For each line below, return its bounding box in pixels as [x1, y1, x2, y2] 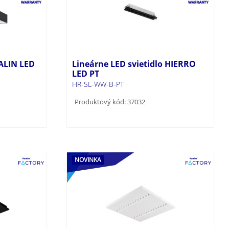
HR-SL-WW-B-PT [72, 79, 124, 89]
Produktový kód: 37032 [75, 97, 146, 106]
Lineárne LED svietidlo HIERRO [72, 58, 196, 70]
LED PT [72, 67, 100, 79]
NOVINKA [75, 155, 102, 164]
